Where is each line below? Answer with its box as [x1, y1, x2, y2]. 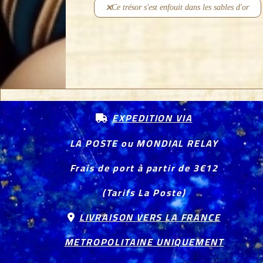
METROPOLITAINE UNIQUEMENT [64, 233, 224, 251]
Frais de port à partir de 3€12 [69, 159, 219, 177]
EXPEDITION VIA [112, 109, 193, 127]
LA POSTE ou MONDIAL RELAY [69, 134, 219, 153]
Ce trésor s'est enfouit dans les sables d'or [111, 3, 249, 12]
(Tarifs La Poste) [102, 184, 186, 202]
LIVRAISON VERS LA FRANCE [79, 208, 221, 227]
